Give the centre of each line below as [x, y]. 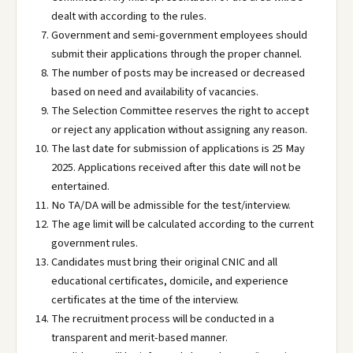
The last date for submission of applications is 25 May [178, 149]
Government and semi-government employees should [179, 35]
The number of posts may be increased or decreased [178, 73]
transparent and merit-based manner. [139, 338]
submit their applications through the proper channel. [176, 54]
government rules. [95, 243]
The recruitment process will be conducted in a [163, 319]
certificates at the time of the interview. [145, 300]
